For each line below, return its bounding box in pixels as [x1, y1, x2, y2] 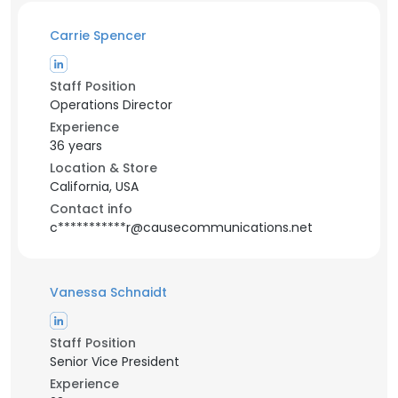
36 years [50, 137, 102, 155]
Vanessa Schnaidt [50, 283, 167, 301]
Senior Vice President [50, 353, 179, 370]
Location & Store [50, 159, 157, 177]
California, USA [50, 178, 139, 195]
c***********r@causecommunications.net [50, 219, 313, 236]
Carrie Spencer [50, 27, 147, 44]
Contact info [50, 200, 132, 218]
